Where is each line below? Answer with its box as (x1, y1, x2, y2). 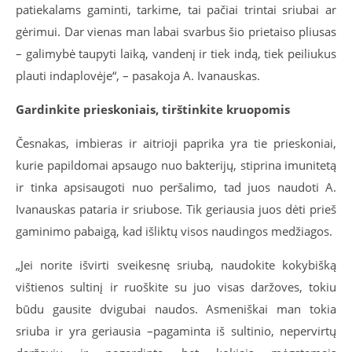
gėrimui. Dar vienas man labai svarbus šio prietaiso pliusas (16, 24, 336, 40)
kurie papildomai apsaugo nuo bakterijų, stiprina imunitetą (16, 157, 336, 174)
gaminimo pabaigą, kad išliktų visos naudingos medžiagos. (16, 223, 332, 240)
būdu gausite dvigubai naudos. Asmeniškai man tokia (16, 301, 336, 317)
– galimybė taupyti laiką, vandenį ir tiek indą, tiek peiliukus (16, 46, 336, 62)
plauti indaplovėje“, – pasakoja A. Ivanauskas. (16, 68, 260, 84)
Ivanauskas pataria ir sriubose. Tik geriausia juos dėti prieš (16, 201, 336, 218)
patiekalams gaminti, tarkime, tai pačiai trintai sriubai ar (16, 2, 336, 18)
